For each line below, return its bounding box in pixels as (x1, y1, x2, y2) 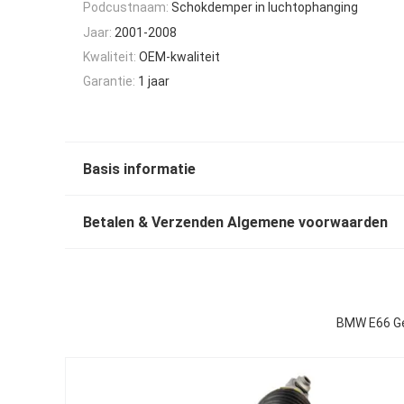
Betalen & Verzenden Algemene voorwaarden (83, 213, 388, 231)
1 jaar (138, 74, 170, 89)
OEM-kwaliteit (139, 49, 220, 64)
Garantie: (83, 74, 135, 89)
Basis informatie (83, 160, 196, 178)
